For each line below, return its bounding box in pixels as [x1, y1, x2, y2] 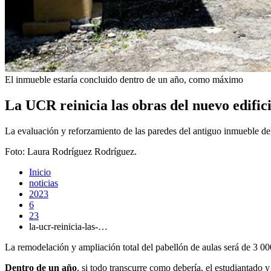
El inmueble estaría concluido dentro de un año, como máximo [5, 74, 243, 85]
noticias [29, 177, 58, 188]
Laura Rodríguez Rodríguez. [27, 146, 137, 157]
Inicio [29, 166, 51, 177]
